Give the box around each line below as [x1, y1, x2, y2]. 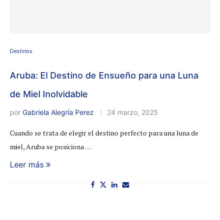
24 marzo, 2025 [107, 108, 158, 116]
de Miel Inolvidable [10, 88, 88, 99]
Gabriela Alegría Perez [23, 108, 94, 116]
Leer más [10, 159, 44, 169]
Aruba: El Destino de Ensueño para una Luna [10, 70, 198, 81]
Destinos [10, 47, 32, 55]
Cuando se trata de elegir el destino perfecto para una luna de [10, 128, 198, 137]
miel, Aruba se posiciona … [10, 141, 91, 151]
